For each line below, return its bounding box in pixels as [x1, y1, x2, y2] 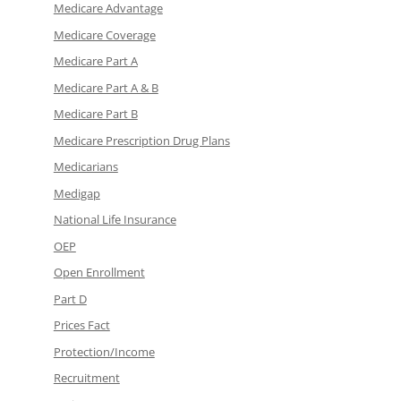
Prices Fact [53, 317, 110, 334]
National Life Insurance [53, 211, 176, 228]
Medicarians [53, 158, 118, 175]
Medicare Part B [53, 106, 138, 123]
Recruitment [53, 370, 120, 387]
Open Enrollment [53, 264, 145, 281]
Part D [53, 290, 87, 307]
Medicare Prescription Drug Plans [53, 132, 230, 149]
